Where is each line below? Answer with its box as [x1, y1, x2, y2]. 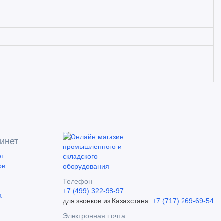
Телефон [63, 177, 92, 185]
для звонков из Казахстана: [63, 197, 152, 205]
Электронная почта [63, 212, 125, 220]
